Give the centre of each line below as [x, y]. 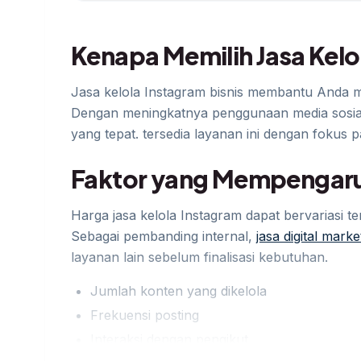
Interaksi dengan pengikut [169, 340]
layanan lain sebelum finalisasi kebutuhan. [199, 257]
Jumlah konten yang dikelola [178, 291]
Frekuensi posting [145, 315]
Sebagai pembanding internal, [164, 237]
